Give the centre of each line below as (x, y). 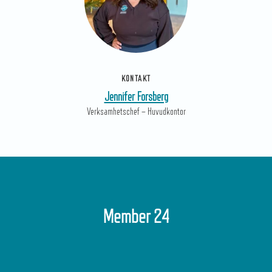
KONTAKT (136, 78)
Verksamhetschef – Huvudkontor (136, 112)
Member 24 (136, 217)
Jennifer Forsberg (136, 97)
